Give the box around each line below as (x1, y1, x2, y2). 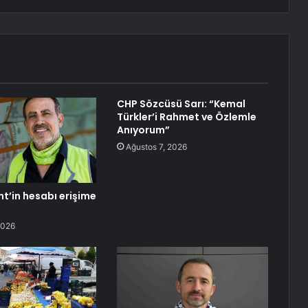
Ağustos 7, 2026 (125, 142, 187, 153)
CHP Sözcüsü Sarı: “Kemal (116, 97, 245, 111)
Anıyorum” (116, 123, 170, 137)
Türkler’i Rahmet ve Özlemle (116, 110, 256, 124)
